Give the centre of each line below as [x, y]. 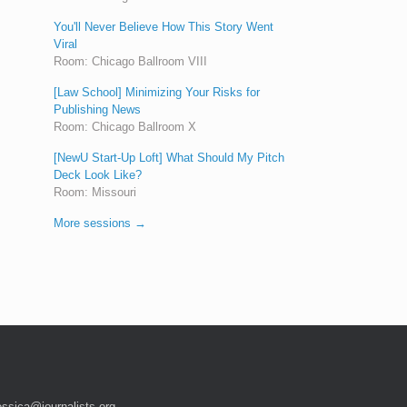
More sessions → [100, 223]
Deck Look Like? [98, 174]
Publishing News [98, 109]
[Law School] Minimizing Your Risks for [157, 92]
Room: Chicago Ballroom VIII [131, 61]
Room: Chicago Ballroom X [125, 126]
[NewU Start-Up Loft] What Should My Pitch [169, 157]
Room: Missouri [95, 192]
